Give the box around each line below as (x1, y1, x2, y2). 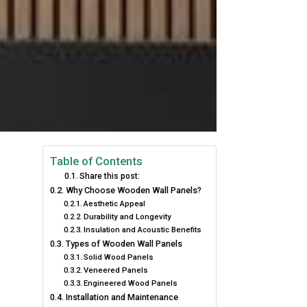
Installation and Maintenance (65, 292, 178, 302)
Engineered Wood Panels (84, 278, 178, 288)
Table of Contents (50, 154, 143, 168)
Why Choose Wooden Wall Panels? (65, 185, 201, 195)
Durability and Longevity (84, 212, 172, 221)
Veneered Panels (84, 265, 149, 275)
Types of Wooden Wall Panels (65, 238, 182, 249)
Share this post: (79, 171, 140, 181)
